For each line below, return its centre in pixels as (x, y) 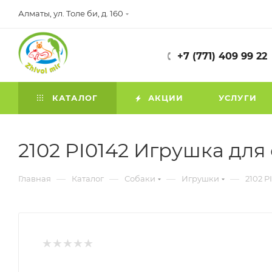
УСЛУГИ (238, 98)
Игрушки (200, 178)
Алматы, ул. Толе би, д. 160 (71, 13)
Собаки (140, 178)
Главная (35, 178)
